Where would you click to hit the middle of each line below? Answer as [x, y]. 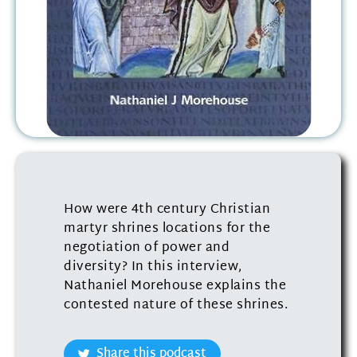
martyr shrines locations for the [167, 229]
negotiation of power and [147, 248]
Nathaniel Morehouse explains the [175, 286]
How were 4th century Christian [167, 210]
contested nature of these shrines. [176, 306]
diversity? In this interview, [153, 267]
